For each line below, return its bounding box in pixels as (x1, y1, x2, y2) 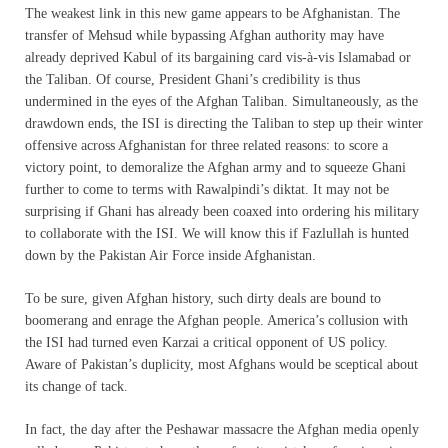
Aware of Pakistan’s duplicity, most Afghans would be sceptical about (25, 356, 418, 372)
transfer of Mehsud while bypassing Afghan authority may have (25, 27, 384, 43)
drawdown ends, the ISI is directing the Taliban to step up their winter (25, 115, 423, 131)
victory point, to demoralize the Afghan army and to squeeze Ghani (25, 159, 406, 175)
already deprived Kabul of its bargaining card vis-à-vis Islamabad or (25, 49, 411, 65)
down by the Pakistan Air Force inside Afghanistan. (25, 247, 316, 263)
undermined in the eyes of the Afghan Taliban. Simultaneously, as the (25, 93, 418, 109)
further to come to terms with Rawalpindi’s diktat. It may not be (25, 181, 389, 197)
